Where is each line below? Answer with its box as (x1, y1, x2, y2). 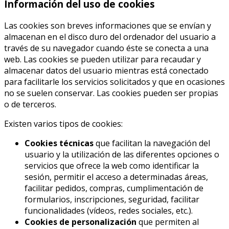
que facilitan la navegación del (94, 137, 210, 149)
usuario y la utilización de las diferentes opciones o (25, 148, 219, 160)
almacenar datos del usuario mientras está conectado (4, 64, 209, 76)
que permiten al (136, 216, 199, 227)
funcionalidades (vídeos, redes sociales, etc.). (25, 204, 193, 216)
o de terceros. (4, 98, 56, 110)
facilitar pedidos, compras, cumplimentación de (25, 182, 203, 194)
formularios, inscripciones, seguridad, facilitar (25, 193, 199, 205)
